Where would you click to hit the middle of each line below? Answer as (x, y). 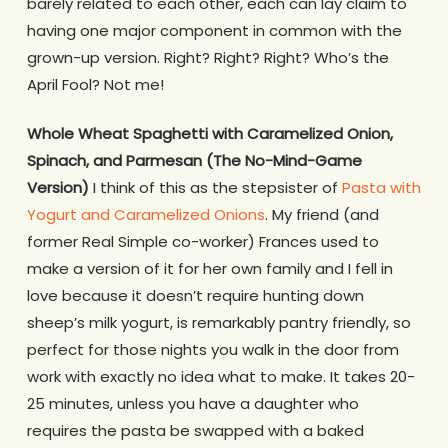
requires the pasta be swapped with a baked (195, 431)
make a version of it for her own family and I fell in (209, 269)
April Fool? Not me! (95, 84)
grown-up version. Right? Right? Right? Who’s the (207, 57)
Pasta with (381, 188)
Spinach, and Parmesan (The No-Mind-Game (194, 161)
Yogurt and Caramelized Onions (145, 215)
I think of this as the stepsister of (217, 188)
